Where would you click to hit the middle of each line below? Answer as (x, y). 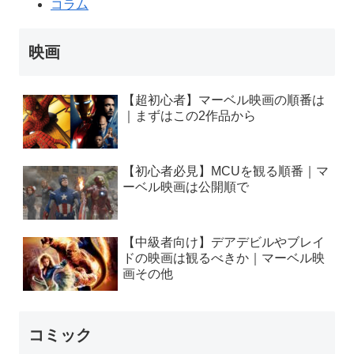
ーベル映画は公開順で (186, 187)
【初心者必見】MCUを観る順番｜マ (226, 171)
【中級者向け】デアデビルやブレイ (224, 243)
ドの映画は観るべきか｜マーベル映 (224, 258)
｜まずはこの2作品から (189, 116)
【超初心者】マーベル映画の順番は (224, 100)
